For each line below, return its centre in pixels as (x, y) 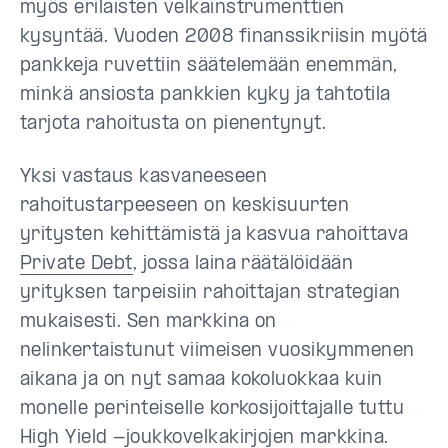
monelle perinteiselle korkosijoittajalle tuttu (212, 409)
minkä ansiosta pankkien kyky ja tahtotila (205, 95)
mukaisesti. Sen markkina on (148, 322)
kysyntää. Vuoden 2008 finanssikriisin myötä (224, 37)
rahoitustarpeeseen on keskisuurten (185, 206)
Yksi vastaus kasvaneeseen (143, 177)
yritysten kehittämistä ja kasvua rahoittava (214, 235)
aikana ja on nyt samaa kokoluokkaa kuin (201, 380)
